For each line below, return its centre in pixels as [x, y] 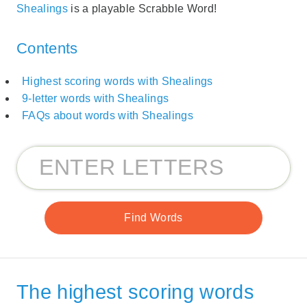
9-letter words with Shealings [96, 99]
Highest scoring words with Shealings [118, 82]
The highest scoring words [136, 292]
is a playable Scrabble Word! [142, 8]
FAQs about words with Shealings [108, 116]
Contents [47, 48]
